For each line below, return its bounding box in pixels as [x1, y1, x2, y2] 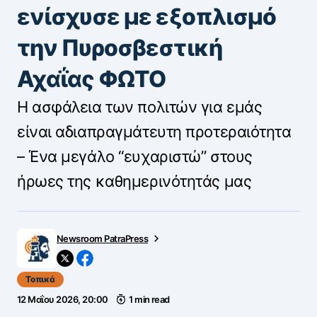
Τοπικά [25, 273, 55, 284]
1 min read [129, 293, 170, 305]
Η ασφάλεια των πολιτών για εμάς [17, 97, 263, 116]
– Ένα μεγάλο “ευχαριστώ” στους [17, 146, 253, 166]
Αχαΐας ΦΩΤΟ [17, 64, 166, 93]
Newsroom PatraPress [57, 232, 149, 244]
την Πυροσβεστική [17, 33, 222, 62]
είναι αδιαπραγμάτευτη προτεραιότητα [17, 122, 292, 141]
